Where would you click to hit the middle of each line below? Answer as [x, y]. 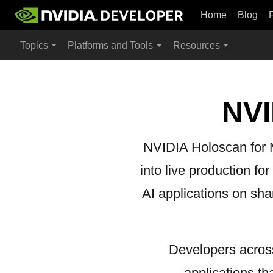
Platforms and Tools [111, 45]
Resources [196, 45]
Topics [34, 45]
